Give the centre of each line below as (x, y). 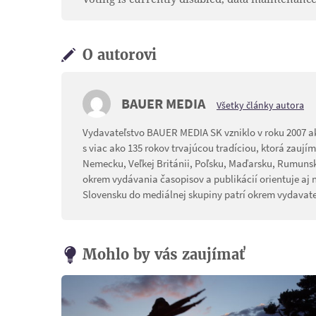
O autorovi (120, 54)
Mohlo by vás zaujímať (164, 254)
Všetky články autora (260, 105)
